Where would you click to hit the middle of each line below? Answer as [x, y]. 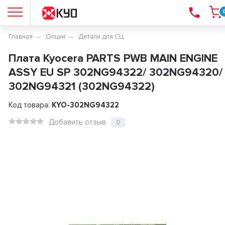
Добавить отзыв [77, 122]
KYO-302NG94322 [85, 105]
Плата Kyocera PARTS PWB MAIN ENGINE [113, 59]
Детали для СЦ [101, 37]
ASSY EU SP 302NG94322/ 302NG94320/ [115, 73]
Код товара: [30, 105]
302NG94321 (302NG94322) [81, 87]
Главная [20, 37]
